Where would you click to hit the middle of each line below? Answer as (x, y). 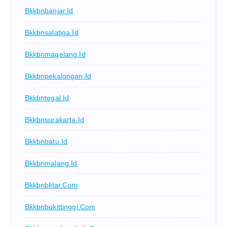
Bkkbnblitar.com (51, 185)
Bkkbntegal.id (47, 98)
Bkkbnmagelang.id (55, 54)
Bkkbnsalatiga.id (51, 32)
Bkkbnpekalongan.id (58, 76)
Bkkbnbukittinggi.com (60, 206)
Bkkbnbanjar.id (49, 10)
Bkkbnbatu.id (46, 141)
